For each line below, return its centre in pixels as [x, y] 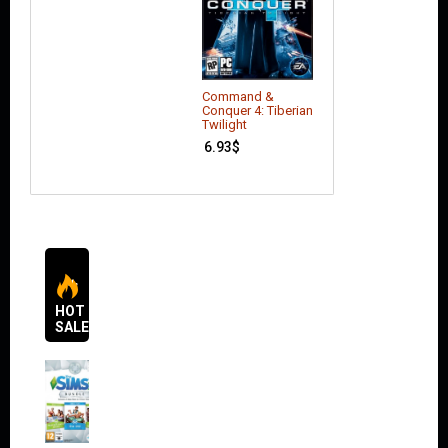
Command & [238, 96]
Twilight [224, 124]
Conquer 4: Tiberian [257, 110]
